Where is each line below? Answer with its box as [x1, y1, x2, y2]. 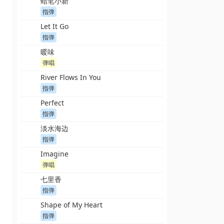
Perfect [40, 98, 64, 107]
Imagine [40, 149, 68, 158]
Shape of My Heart [40, 200, 102, 209]
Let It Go [40, 21, 68, 31]
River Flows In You [40, 72, 101, 82]
